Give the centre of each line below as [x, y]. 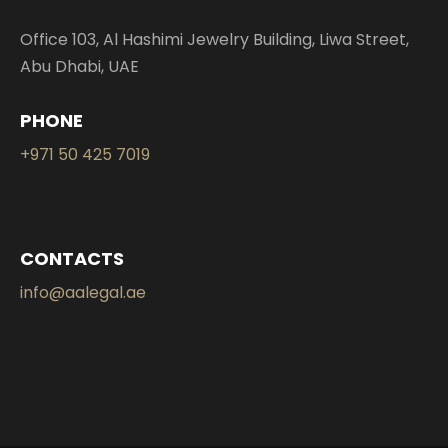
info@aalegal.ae [83, 293]
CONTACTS [72, 259]
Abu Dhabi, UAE [79, 67]
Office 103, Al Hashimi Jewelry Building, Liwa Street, [214, 40]
